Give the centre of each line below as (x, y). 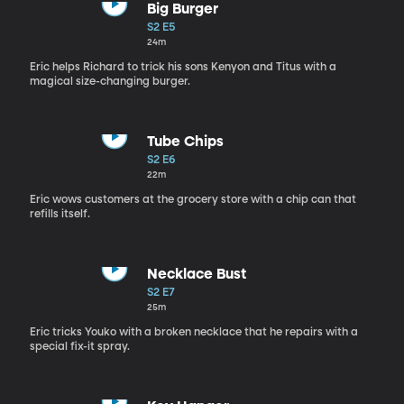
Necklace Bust (196, 275)
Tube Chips (185, 142)
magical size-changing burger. (110, 82)
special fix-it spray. (79, 347)
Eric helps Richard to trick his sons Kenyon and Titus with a (183, 67)
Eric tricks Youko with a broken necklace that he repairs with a (193, 332)
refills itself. (60, 214)
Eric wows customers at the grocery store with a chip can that (193, 200)
